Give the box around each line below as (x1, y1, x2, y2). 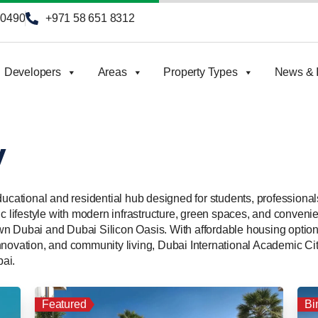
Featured (42, 298, 87, 310)
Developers (4, 66, 61, 78)
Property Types (163, 66, 238, 78)
